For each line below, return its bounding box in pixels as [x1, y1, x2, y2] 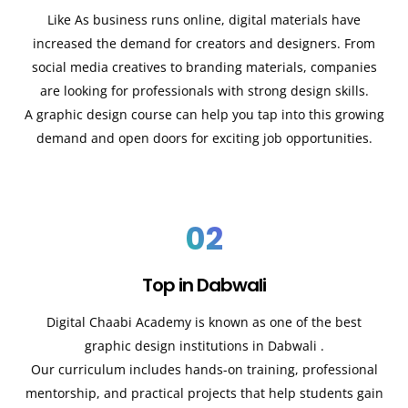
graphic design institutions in [84, 337, 268, 355]
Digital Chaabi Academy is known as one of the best [46, 313, 362, 331]
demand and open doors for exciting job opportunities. [36, 128, 372, 147]
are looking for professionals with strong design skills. [39, 81, 369, 99]
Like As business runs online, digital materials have [47, 10, 361, 28]
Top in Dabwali [142, 272, 266, 299]
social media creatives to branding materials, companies [31, 57, 377, 76]
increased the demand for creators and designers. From [33, 34, 375, 52]
